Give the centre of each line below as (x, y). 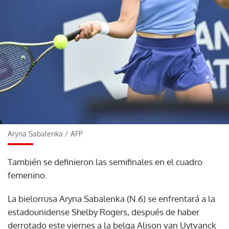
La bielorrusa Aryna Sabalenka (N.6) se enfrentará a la (111, 198)
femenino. (27, 175)
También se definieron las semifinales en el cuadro (105, 162)
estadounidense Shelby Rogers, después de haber (104, 212)
